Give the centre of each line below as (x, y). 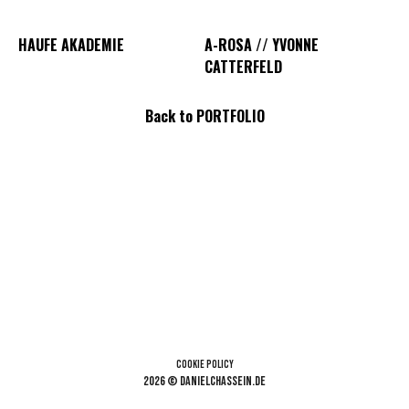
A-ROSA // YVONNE (262, 44)
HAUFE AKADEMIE (71, 44)
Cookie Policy (204, 365)
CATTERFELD (243, 66)
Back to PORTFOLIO (204, 115)
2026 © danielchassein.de (204, 381)
